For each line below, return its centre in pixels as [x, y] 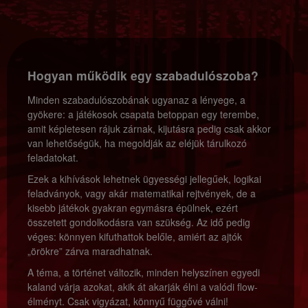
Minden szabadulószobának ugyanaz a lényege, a [136, 100]
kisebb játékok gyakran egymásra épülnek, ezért [133, 208]
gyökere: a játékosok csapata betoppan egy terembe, [143, 114]
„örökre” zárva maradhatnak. [90, 251]
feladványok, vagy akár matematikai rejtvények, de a [142, 193]
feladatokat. [53, 157]
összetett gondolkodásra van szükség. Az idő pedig [139, 222]
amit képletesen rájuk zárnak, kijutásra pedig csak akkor [149, 129]
